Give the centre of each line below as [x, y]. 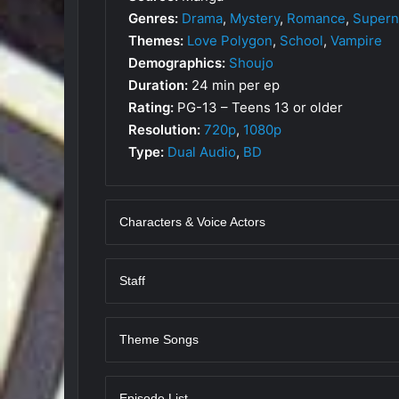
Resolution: [164, 129]
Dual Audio [202, 151]
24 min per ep [234, 85]
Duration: [158, 85]
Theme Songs [159, 339]
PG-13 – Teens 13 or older [258, 107]
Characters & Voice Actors [192, 221]
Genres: [153, 18]
